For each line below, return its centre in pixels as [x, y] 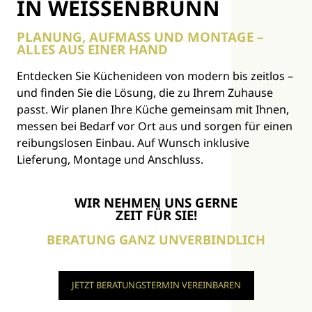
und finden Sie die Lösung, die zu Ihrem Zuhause [145, 92]
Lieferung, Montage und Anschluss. [110, 159]
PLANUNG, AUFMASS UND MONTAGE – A [140, 36]
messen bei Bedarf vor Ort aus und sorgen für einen [155, 126]
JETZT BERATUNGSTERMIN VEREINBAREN [156, 285]
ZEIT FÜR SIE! [156, 214]
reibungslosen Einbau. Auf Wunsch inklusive [133, 142]
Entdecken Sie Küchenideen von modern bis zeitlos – [155, 76]
